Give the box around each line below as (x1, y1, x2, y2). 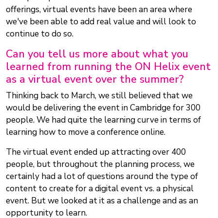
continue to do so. (6, 28, 73, 40)
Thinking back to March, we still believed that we (6, 90, 193, 102)
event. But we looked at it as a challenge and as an (6, 195, 198, 207)
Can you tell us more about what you (6, 47, 188, 62)
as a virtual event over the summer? (6, 72, 187, 87)
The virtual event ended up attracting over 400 (6, 146, 186, 158)
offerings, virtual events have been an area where (6, 4, 192, 16)
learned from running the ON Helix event (6, 59, 211, 74)
